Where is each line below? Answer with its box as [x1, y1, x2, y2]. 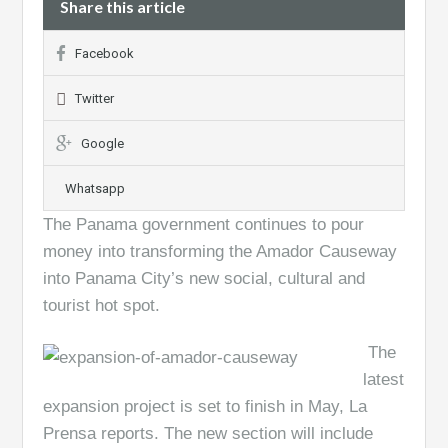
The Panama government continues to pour [43, 215, 365, 234]
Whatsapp [65, 181, 126, 196]
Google [81, 136, 125, 151]
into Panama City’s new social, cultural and [43, 269, 366, 288]
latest [363, 370, 405, 389]
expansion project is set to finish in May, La [43, 397, 368, 416]
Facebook [75, 46, 135, 61]
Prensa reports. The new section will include [43, 424, 374, 443]
